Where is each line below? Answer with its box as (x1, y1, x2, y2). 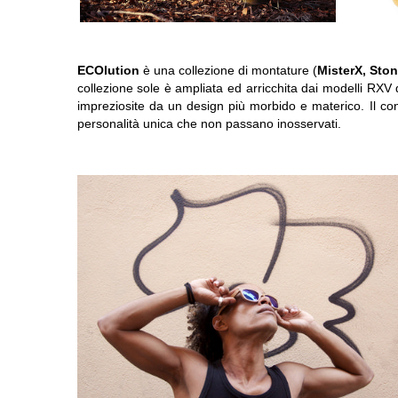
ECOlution (76, 63, 139, 77)
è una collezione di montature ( (139, 63, 317, 77)
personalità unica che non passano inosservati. (76, 116, 341, 131)
